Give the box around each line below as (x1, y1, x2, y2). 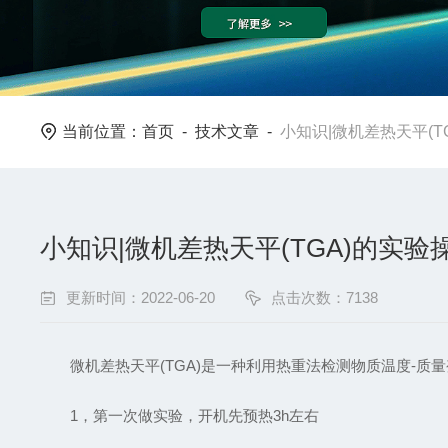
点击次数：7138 (271, 288, 379, 306)
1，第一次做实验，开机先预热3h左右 (40, 406, 320, 424)
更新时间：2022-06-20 (66, 288, 216, 306)
